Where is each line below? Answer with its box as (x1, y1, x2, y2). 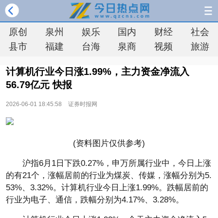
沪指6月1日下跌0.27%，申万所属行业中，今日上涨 (22, 159, 211, 168)
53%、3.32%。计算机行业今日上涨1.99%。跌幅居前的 (6, 183, 208, 192)
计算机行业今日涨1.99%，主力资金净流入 (6, 66, 189, 77)
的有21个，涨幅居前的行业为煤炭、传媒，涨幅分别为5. (6, 171, 212, 180)
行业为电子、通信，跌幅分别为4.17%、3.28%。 (6, 195, 184, 204)
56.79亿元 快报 (6, 79, 72, 90)
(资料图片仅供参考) (73, 139, 145, 148)
